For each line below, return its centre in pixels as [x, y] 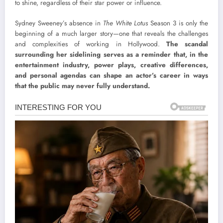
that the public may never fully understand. [82, 86]
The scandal [187, 44]
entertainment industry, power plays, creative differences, [111, 65]
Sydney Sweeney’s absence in [59, 23]
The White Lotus [125, 23]
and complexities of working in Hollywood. [91, 44]
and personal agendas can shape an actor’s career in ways [111, 75]
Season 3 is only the [178, 23]
